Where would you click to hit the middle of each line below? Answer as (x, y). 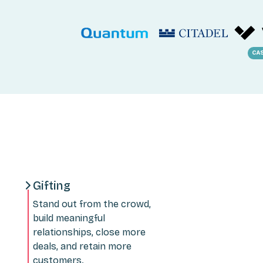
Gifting (52, 185)
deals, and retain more (82, 246)
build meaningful (69, 218)
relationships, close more (89, 232)
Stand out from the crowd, (92, 204)
